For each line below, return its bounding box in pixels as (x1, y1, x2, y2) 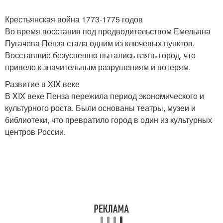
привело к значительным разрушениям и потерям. (5, 61, 191, 73)
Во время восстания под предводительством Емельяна (5, 25, 211, 37)
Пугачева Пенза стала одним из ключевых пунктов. (5, 37, 195, 49)
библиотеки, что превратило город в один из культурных (5, 114, 212, 125)
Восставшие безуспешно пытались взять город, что (5, 49, 196, 61)
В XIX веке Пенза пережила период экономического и (5, 90, 204, 102)
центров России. (5, 126, 66, 137)
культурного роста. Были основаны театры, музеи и (5, 102, 196, 113)
